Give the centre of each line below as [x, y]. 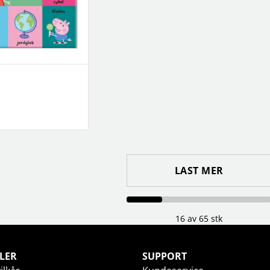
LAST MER [199, 170]
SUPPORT [165, 256]
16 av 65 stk [199, 218]
